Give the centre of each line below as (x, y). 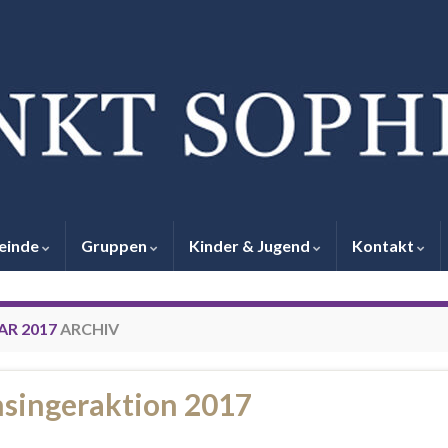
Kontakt (384, 245)
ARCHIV (87, 328)
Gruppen (115, 245)
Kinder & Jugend (251, 245)
